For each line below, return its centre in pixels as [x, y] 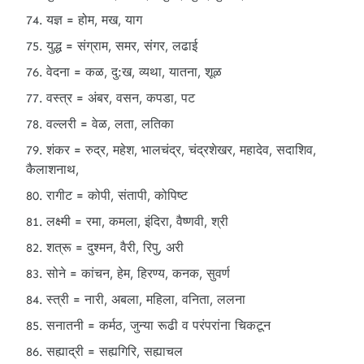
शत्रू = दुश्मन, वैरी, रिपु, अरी [115, 247]
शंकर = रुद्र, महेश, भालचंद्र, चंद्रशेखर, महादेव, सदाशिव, [181, 150]
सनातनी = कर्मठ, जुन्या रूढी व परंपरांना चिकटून [158, 325]
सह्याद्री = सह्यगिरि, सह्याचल [115, 351]
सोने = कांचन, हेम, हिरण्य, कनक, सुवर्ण [138, 273]
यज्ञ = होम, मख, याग [94, 20]
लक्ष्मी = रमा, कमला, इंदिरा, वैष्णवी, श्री [137, 221]
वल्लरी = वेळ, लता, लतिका [110, 124]
